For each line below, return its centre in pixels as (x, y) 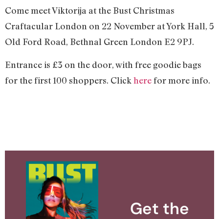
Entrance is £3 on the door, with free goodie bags (103, 64)
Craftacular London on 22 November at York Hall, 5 (109, 26)
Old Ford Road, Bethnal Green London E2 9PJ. (99, 42)
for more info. (182, 80)
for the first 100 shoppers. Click (69, 80)
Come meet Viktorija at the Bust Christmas (90, 11)
